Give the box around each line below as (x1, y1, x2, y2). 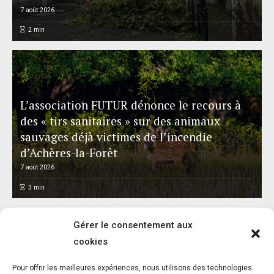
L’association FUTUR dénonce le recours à (20, 97, 241, 113)
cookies (73, 236, 108, 247)
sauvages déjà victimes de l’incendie (20, 129, 212, 145)
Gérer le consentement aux (73, 220, 193, 231)
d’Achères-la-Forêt (20, 145, 117, 161)
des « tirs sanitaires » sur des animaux (20, 113, 220, 129)
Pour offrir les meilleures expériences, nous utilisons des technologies (12, 264, 252, 272)
